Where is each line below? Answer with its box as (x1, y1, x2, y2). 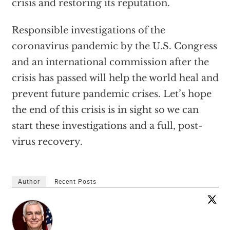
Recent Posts (54, 178, 97, 185)
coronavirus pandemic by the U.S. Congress (11, 40, 217, 52)
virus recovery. (11, 136, 83, 147)
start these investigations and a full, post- (11, 120, 202, 131)
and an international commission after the (11, 56, 209, 68)
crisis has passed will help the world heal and (11, 72, 219, 84)
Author (17, 178, 40, 185)
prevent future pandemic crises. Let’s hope (11, 88, 212, 100)
